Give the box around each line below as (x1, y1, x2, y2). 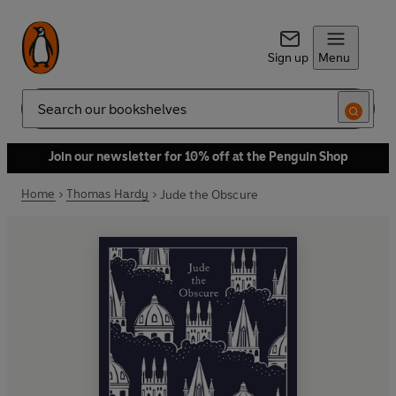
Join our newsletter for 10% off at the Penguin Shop (48, 149, 348, 164)
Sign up (267, 50, 308, 65)
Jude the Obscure (159, 187, 259, 202)
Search (21, 108, 60, 124)
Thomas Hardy (65, 187, 149, 202)
